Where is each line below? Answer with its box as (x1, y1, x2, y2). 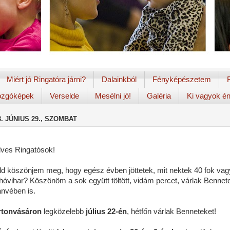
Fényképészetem (152, 75, 211, 84)
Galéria (147, 91, 171, 101)
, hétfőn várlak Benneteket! (127, 207, 216, 216)
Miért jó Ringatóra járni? (6, 75, 86, 84)
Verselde (50, 91, 79, 101)
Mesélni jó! (95, 91, 131, 101)
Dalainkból (101, 75, 137, 84)
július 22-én (84, 207, 127, 216)
